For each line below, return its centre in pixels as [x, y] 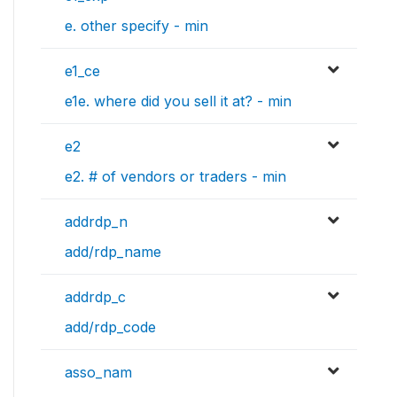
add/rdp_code [110, 327]
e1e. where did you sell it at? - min [178, 101]
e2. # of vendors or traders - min [175, 177]
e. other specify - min [136, 26]
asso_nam [98, 373]
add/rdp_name [113, 252]
